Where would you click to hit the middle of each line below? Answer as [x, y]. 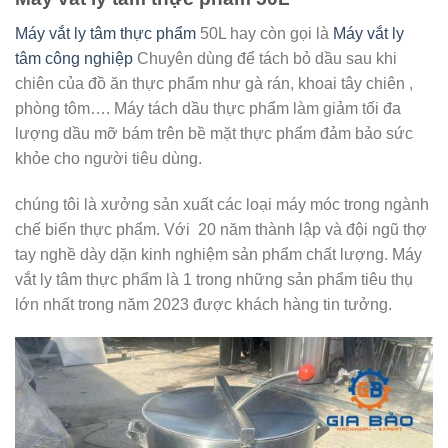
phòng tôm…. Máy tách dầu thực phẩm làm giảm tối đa [208, 108]
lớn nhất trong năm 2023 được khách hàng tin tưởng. [203, 304]
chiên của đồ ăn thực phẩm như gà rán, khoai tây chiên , [214, 83]
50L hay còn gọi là [262, 33]
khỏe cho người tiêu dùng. [108, 158]
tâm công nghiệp [74, 58]
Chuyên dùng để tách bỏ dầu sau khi [265, 58]
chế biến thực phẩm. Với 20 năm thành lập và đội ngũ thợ [221, 229]
